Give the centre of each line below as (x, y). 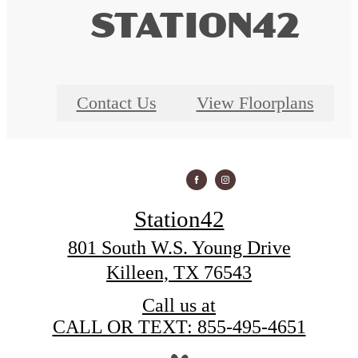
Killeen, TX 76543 (179, 272)
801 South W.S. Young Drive (179, 247)
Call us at (179, 305)
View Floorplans (255, 103)
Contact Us (116, 103)
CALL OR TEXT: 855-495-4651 (179, 326)
